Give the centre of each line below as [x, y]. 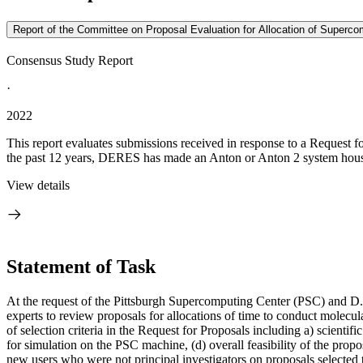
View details [38, 185]
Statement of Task [81, 266]
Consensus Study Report [70, 60]
